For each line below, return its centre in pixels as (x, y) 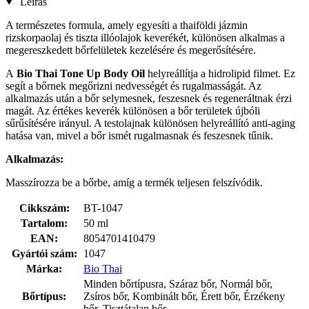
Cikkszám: (44, 208)
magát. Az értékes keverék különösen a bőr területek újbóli (133, 110)
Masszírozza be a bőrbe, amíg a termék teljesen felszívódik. (134, 182)
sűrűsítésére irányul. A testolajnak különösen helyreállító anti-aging (150, 123)
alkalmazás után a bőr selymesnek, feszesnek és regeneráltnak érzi (149, 98)
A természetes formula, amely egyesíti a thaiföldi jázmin (127, 25)
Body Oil (124, 73)
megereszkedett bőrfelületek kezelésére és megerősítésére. (131, 50)
